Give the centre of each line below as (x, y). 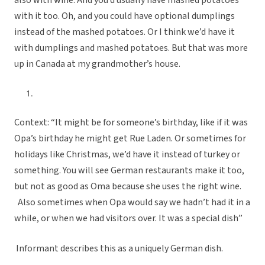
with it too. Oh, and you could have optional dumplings (125, 16)
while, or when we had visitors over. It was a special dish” (128, 219)
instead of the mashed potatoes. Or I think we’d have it (125, 32)
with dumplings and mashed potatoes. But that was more (131, 48)
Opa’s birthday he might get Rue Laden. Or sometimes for (130, 139)
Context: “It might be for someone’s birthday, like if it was (131, 123)
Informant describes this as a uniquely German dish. (119, 249)
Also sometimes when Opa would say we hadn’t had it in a (132, 203)
